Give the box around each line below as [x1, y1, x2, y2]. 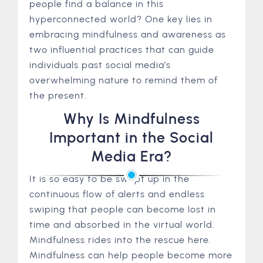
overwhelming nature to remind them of [29, 74, 218, 86]
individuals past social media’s [29, 59, 171, 70]
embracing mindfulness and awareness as [29, 28, 226, 40]
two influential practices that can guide [29, 43, 214, 55]
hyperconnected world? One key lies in [29, 13, 213, 25]
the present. [29, 89, 87, 101]
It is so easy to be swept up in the [29, 173, 190, 184]
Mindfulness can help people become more [29, 249, 232, 261]
